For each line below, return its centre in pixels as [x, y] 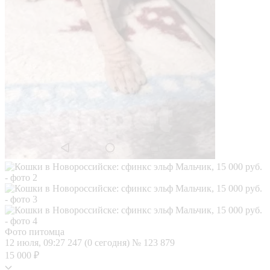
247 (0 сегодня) [100, 242]
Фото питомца [35, 231]
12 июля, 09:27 [36, 242]
